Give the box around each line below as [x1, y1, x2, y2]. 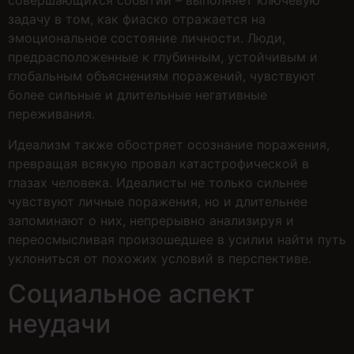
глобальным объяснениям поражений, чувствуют [8, 68, 316, 85]
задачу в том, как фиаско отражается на [8, 11, 265, 28]
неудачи [8, 308, 111, 340]
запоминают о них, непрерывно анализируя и [8, 212, 294, 228]
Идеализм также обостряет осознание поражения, [8, 136, 330, 153]
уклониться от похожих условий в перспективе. [8, 250, 311, 266]
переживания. [8, 106, 95, 122]
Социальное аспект [8, 278, 254, 310]
